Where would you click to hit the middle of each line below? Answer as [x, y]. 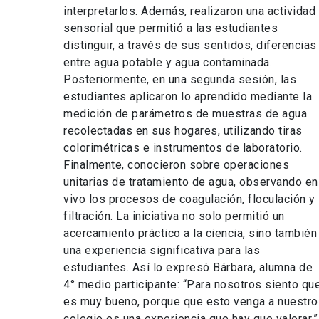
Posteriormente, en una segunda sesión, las [180, 80]
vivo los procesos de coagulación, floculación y [189, 199]
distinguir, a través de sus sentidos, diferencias [190, 46]
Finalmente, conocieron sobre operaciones [176, 165]
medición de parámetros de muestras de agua [185, 114]
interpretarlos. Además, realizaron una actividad [189, 11]
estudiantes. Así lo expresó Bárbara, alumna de [188, 268]
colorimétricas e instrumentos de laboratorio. [183, 148]
